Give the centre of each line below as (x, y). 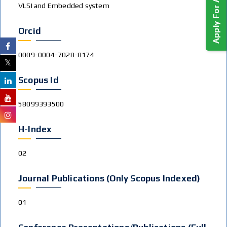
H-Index (35, 129)
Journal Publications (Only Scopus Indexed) (109, 178)
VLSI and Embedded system (64, 6)
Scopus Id (39, 80)
